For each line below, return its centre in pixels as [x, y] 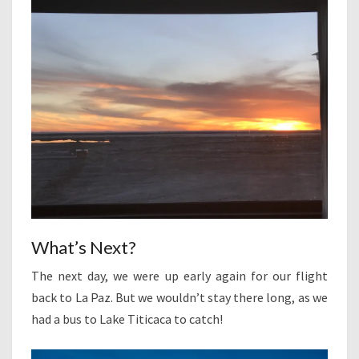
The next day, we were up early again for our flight [179, 276]
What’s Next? [84, 248]
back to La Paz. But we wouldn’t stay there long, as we [179, 298]
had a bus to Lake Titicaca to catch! [127, 319]
